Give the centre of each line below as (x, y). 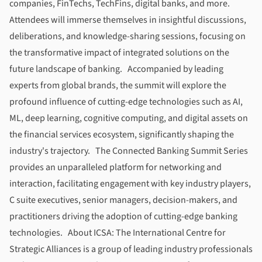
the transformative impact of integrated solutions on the (119, 52)
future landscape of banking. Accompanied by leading (116, 69)
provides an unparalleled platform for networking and (116, 167)
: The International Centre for (169, 232)
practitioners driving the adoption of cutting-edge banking (123, 216)
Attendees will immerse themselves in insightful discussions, (128, 20)
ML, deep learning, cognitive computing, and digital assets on (129, 118)
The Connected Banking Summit (158, 151)
